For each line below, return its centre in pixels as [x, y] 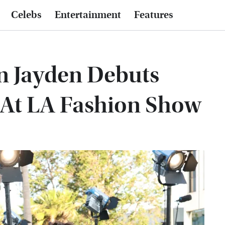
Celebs [26, 15]
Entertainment [88, 15]
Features [154, 15]
